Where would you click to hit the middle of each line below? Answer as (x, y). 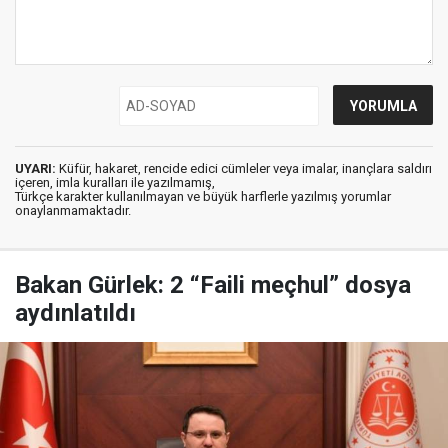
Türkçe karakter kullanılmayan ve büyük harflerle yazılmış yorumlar (203, 197)
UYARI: (35, 169)
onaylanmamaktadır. (73, 211)
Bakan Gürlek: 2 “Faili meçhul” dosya (213, 285)
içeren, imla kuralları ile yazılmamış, (115, 183)
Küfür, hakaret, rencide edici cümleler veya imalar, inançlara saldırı (244, 169)
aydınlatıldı (75, 313)
